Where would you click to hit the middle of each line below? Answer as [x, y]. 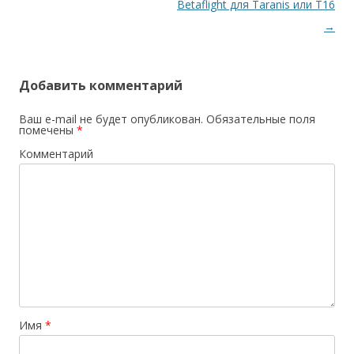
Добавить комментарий [101, 85]
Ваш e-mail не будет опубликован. [111, 119]
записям [45, 26]
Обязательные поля [259, 119]
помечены [48, 130]
